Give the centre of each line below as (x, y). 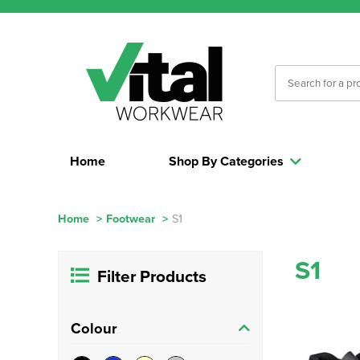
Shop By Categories (227, 161)
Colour (94, 328)
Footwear (131, 218)
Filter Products (152, 276)
